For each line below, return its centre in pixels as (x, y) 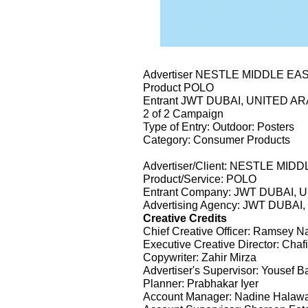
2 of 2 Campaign (183, 113)
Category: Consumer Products (217, 139)
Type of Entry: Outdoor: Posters (219, 126)
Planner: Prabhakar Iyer (201, 283)
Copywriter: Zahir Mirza (200, 257)
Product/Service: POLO (200, 178)
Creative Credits (185, 218)
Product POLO (178, 87)
